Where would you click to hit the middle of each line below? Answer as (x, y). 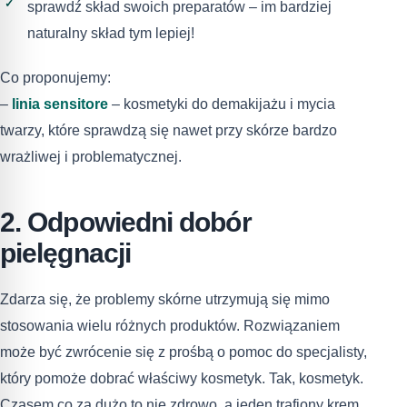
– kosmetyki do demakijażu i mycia (222, 104)
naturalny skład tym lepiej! (111, 34)
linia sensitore (60, 104)
